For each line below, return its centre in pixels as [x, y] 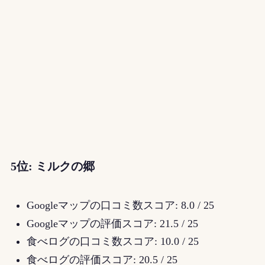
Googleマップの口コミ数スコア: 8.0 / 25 [120, 206]
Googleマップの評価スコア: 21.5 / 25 [112, 223]
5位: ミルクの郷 [52, 166]
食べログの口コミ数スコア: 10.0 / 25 [112, 242]
